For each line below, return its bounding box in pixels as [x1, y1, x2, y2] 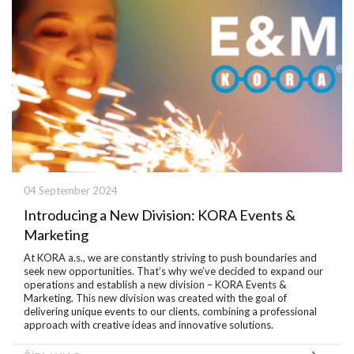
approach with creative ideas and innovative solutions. [24, 318, 273, 331]
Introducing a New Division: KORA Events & [24, 206, 296, 224]
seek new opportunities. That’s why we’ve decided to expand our [24, 265, 323, 277]
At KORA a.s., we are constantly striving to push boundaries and [24, 251, 317, 264]
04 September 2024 [24, 184, 118, 197]
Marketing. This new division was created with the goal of [24, 292, 287, 304]
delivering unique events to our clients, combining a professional [24, 305, 317, 318]
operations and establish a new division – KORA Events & [24, 278, 286, 291]
